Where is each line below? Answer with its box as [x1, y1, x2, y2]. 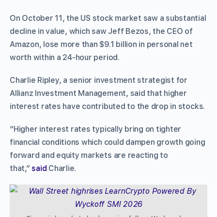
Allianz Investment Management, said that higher [10, 88, 187, 98]
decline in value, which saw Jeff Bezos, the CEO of [10, 26, 193, 36]
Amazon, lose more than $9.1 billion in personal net [10, 39, 193, 49]
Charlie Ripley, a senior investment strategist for [10, 75, 188, 85]
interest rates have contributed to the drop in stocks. [10, 101, 205, 111]
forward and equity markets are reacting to [10, 150, 168, 160]
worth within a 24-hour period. [10, 52, 120, 62]
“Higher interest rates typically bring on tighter [10, 124, 182, 134]
